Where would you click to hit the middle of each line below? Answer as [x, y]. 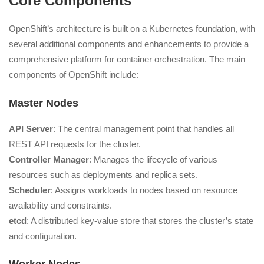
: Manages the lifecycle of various [153, 159]
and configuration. [43, 236]
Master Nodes [44, 103]
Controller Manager [49, 159]
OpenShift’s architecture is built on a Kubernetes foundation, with [132, 29]
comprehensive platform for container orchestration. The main [127, 60]
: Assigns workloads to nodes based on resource [144, 190]
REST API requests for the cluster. [75, 144]
